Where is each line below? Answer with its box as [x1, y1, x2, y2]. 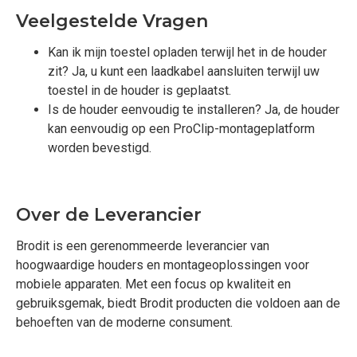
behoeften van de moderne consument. [16, 315, 233, 330]
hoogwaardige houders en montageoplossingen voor [16, 257, 309, 273]
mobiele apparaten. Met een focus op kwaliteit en [16, 277, 291, 292]
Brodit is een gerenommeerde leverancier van [16, 238, 269, 253]
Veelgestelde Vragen [16, 10, 208, 32]
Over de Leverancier [16, 204, 202, 226]
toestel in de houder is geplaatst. [48, 83, 231, 98]
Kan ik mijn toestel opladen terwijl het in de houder [48, 45, 327, 60]
